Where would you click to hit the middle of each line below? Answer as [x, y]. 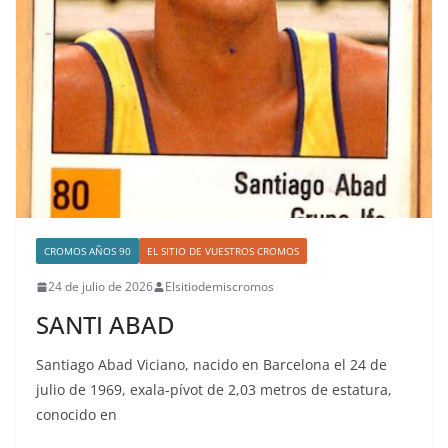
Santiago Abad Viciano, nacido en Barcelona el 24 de [211, 365]
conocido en [76, 415]
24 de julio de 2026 [100, 287]
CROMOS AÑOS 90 [87, 251]
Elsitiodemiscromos [219, 287]
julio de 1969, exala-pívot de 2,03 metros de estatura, [214, 390]
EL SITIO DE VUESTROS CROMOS [223, 251]
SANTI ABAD [105, 325]
